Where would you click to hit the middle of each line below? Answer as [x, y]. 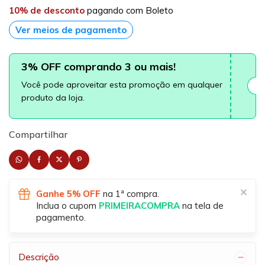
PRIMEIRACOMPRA [139, 205]
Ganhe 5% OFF [68, 193]
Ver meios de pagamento [71, 30]
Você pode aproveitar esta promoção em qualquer [122, 84]
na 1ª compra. [130, 193]
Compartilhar [38, 134]
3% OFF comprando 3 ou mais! [98, 66]
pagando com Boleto [129, 10]
